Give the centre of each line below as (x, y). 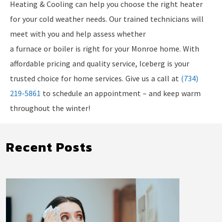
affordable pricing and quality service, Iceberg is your (100, 63)
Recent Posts (49, 147)
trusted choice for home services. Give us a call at (95, 78)
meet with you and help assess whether (78, 33)
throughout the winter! (50, 108)
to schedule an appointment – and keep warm (121, 93)
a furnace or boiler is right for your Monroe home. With (105, 48)
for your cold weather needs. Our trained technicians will (107, 19)
